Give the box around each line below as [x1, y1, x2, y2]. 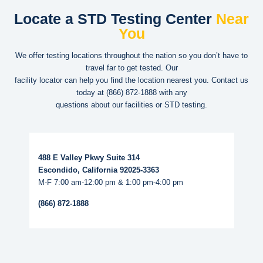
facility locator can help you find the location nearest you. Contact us [15, 75, 248, 85]
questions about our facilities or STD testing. [56, 100, 207, 109]
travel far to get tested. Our [85, 63, 178, 72]
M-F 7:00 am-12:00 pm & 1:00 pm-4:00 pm [38, 177, 183, 187]
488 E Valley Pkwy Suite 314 [38, 153, 140, 162]
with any [156, 87, 187, 97]
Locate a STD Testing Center [14, 11, 216, 28]
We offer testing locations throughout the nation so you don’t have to [15, 50, 248, 60]
